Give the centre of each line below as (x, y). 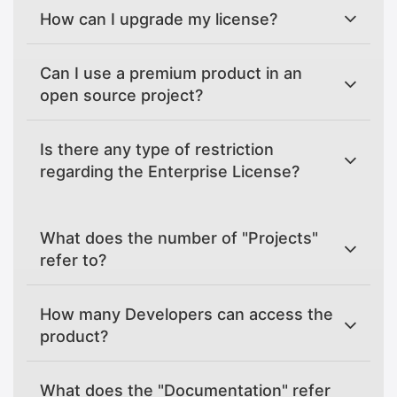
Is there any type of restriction (157, 150)
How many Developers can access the (187, 315)
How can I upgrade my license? (159, 19)
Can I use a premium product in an (171, 74)
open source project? (121, 96)
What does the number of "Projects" (179, 238)
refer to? (73, 261)
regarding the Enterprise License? (170, 172)
